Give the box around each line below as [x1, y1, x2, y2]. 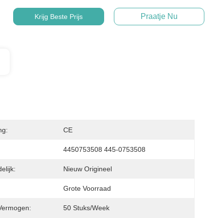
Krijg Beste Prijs [34, 13, 83, 20]
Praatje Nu [140, 12, 178, 20]
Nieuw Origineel [63, 165, 112, 173]
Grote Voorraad [63, 184, 111, 192]
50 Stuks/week [63, 204, 109, 212]
